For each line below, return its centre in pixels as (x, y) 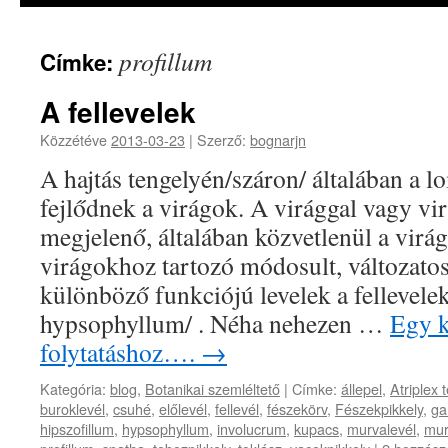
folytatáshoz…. (120, 352)
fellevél (237, 408)
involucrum (251, 428)
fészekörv (297, 408)
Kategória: (73, 388)
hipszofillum (77, 428)
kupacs (316, 428)
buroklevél (72, 408)
